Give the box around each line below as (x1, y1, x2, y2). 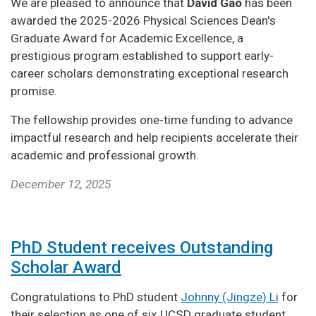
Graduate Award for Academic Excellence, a (11, 30, 243, 45)
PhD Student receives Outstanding (11, 237, 273, 257)
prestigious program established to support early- (11, 48, 274, 63)
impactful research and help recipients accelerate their (11, 130, 298, 145)
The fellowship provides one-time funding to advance (11, 112, 293, 127)
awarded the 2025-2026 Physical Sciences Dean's (11, 13, 276, 28)
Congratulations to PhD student (11, 289, 181, 304)
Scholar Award (11, 257, 121, 277)
